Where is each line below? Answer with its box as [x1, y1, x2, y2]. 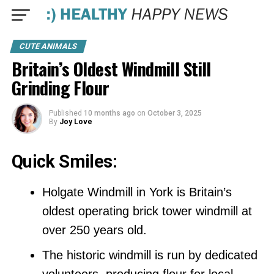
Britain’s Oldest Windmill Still [11, 56, 211, 81]
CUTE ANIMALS [18, 42, 78, 51]
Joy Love [59, 117, 92, 126]
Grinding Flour [11, 75, 109, 100]
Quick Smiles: [11, 151, 117, 172]
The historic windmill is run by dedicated [42, 248, 257, 262]
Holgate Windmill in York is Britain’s [42, 185, 232, 199]
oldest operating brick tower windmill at [42, 204, 252, 218]
